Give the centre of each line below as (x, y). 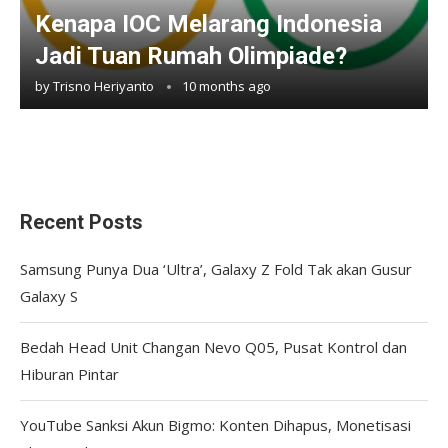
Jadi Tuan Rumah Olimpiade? (194, 55)
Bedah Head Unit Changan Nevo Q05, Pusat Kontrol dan (213, 346)
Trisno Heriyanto (103, 85)
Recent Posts (81, 221)
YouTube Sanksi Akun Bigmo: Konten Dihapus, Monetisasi (215, 424)
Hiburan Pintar (69, 373)
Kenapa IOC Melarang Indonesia (208, 23)
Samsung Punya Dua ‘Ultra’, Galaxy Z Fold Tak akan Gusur (216, 268)
